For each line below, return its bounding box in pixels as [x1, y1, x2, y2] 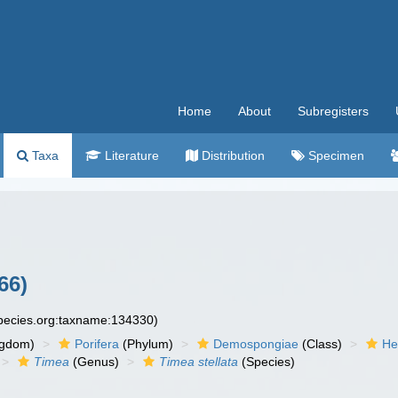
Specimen [305, 148, 364, 163]
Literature [101, 148, 159, 163]
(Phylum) [119, 337, 174, 351]
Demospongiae [213, 337, 299, 351]
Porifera [75, 337, 120, 351]
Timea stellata [159, 354, 239, 369]
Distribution [198, 148, 265, 163]
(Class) [298, 337, 343, 351]
